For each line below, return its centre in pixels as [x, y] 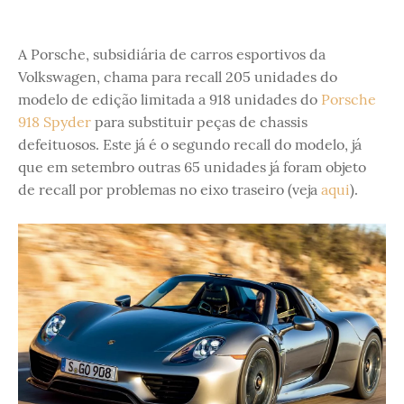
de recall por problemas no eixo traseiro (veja [170, 189]
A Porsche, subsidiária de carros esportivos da [172, 54]
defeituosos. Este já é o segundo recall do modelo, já [190, 144]
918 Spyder [55, 122]
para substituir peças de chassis [199, 122]
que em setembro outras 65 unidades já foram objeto [192, 167]
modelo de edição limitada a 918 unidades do [170, 99]
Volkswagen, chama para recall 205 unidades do [178, 77]
